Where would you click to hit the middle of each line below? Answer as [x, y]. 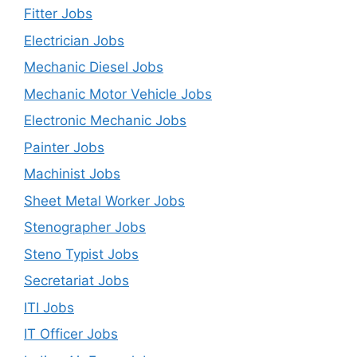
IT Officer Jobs [71, 334]
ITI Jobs [49, 307]
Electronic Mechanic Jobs [105, 120]
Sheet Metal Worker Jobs [104, 200]
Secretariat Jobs [76, 280]
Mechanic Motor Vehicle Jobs [118, 94]
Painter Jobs [64, 147]
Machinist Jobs [72, 174]
